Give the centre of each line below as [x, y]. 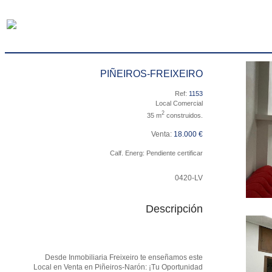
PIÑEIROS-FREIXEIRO [151, 74]
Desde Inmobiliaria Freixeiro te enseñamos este [124, 257]
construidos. [184, 115]
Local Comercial [179, 103]
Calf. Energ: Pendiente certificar [156, 153]
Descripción [174, 209]
